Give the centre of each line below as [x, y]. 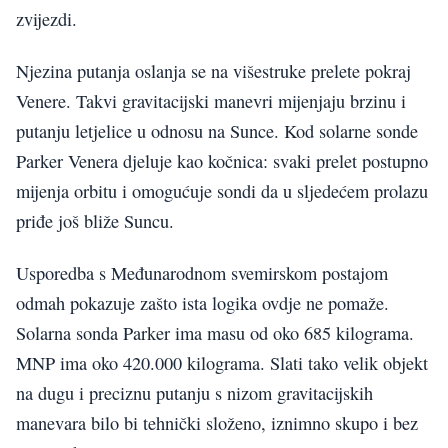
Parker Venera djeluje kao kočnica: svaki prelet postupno [222, 160]
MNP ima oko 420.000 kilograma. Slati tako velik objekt [222, 363]
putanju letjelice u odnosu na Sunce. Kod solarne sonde [217, 130]
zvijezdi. [46, 18]
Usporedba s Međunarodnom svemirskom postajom [202, 273]
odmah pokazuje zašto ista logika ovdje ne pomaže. [202, 303]
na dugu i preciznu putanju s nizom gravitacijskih [194, 393]
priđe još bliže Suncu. [95, 220]
